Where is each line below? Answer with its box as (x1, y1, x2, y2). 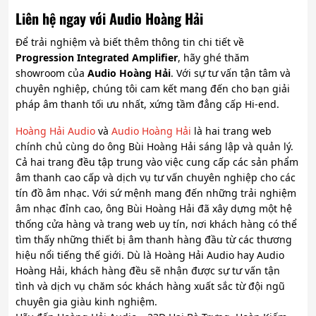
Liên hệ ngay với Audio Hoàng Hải (16, 8, 203, 30)
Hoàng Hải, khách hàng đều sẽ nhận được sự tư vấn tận (16, 264, 280, 278)
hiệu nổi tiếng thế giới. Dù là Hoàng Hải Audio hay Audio (16, 248, 284, 262)
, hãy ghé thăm (178, 51, 249, 65)
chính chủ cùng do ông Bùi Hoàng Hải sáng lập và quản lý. (16, 140, 293, 154)
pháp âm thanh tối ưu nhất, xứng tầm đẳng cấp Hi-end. (16, 97, 279, 111)
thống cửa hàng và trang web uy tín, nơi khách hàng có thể (16, 217, 297, 231)
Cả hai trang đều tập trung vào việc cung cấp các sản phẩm (16, 155, 298, 169)
